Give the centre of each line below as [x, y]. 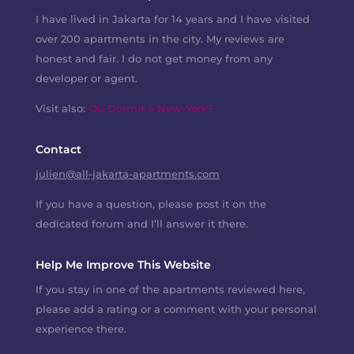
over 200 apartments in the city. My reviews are [160, 38]
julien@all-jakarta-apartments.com [127, 173]
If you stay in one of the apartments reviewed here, [170, 289]
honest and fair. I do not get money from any [154, 58]
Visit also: [62, 108]
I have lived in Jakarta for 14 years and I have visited [172, 19]
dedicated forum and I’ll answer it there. [141, 223]
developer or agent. [86, 78]
